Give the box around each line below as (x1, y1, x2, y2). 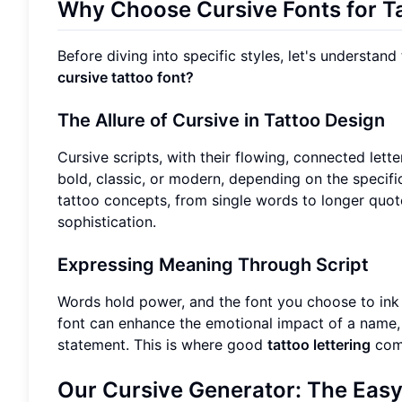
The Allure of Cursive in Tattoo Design (57, 109, 385, 131)
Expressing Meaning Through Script (57, 253, 369, 275)
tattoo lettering (267, 335, 371, 354)
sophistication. (57, 212, 156, 231)
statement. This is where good (57, 335, 267, 354)
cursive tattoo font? (57, 67, 194, 86)
